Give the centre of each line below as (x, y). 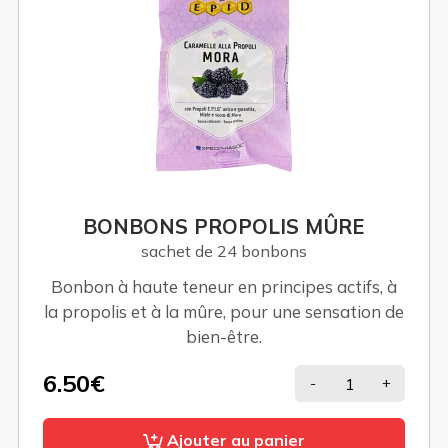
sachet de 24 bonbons (223, 251)
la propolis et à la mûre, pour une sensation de (223, 312)
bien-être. (223, 337)
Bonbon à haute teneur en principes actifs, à (223, 287)
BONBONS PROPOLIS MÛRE (224, 226)
